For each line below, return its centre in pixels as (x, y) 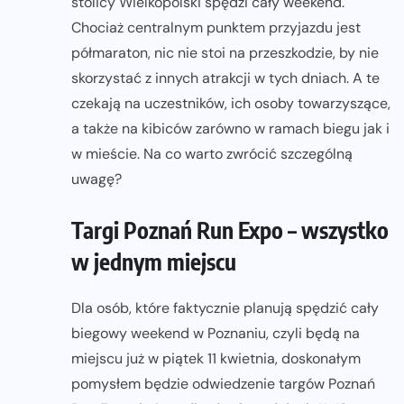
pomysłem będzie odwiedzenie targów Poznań (223, 384)
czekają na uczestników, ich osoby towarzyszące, (231, 104)
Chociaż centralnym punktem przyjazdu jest (216, 28)
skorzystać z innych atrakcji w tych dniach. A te (225, 78)
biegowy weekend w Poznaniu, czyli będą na (216, 334)
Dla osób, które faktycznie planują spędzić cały (225, 308)
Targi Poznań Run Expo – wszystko (230, 230)
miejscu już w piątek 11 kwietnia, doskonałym (216, 359)
